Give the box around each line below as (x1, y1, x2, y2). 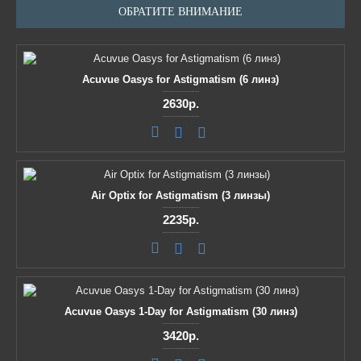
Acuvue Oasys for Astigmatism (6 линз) (82, 73, 279, 85)
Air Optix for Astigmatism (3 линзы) (91, 189, 270, 201)
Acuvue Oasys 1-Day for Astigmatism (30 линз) (64, 305, 297, 317)
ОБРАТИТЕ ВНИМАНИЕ (118, 6, 243, 18)
